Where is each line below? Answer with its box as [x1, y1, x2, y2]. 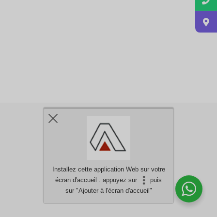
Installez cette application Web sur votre [52, 166, 165, 173]
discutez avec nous [115, 186, 166, 192]
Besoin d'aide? [77, 186, 116, 192]
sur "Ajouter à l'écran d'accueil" [65, 187, 152, 194]
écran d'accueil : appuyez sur [55, 176, 139, 184]
